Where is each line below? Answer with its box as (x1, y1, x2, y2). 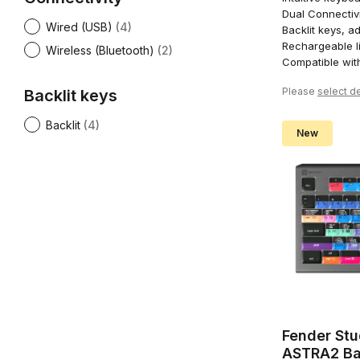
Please (282, 85, 317, 98)
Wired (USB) (46, 20, 112, 34)
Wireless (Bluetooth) (46, 43, 154, 57)
